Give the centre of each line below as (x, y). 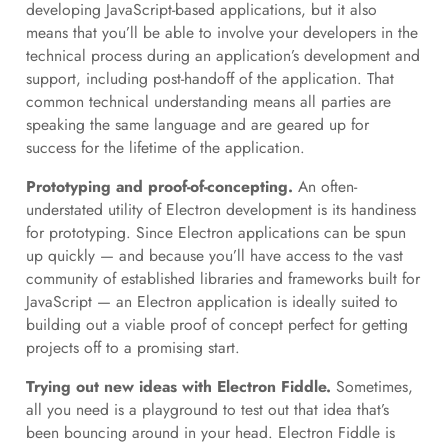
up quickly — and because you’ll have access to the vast (214, 255)
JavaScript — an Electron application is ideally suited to (211, 301)
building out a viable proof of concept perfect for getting (216, 324)
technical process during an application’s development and (222, 56)
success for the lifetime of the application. (165, 148)
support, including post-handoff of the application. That (209, 79)
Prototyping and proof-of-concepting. (161, 186)
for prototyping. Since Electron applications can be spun (215, 232)
